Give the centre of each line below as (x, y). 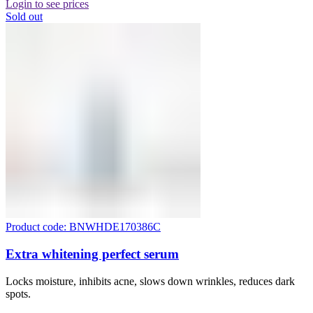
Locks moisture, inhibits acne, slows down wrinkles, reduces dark (150, 281)
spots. (18, 293)
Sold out (24, 17)
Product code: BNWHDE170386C (83, 227)
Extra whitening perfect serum (92, 254)
